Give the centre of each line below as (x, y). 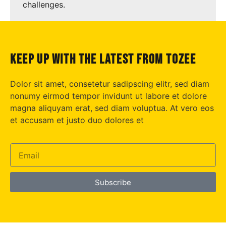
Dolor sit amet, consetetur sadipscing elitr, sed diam (110, 83)
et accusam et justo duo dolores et (77, 120)
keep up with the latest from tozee (103, 59)
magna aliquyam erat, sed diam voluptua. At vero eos (112, 108)
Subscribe (113, 182)
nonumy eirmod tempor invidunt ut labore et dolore (108, 96)
